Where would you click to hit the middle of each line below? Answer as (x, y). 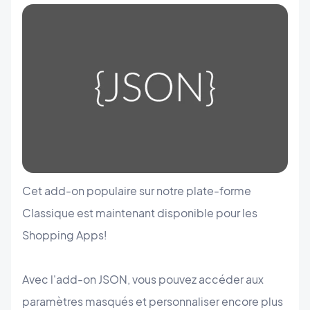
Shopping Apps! (65, 235)
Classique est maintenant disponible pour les (140, 213)
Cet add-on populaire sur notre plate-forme (137, 191)
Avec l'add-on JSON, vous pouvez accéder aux (143, 280)
